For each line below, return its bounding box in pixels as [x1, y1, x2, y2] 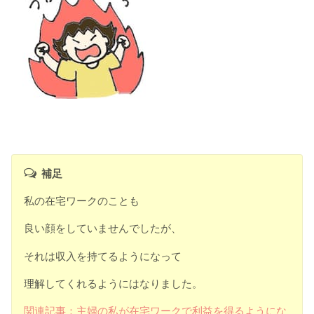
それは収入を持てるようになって [24, 250, 182, 262]
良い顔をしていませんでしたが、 [24, 222, 182, 235]
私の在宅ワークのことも [24, 194, 140, 207]
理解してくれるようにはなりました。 [24, 278, 203, 289]
